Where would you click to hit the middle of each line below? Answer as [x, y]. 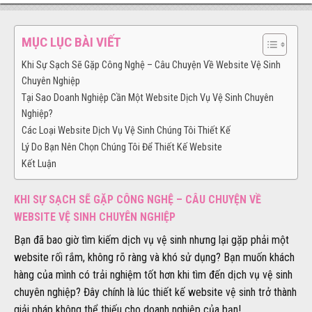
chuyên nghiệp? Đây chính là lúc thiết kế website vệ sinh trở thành [155, 292]
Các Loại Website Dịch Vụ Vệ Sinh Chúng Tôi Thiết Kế [126, 130]
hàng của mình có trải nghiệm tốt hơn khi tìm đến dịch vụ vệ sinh [153, 274]
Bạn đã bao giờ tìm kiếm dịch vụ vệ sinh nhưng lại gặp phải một [151, 240]
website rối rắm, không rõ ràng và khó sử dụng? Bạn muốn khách [154, 257]
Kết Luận [39, 164]
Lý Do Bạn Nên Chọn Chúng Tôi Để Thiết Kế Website [122, 147]
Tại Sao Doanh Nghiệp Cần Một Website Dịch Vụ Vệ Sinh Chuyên [148, 97]
